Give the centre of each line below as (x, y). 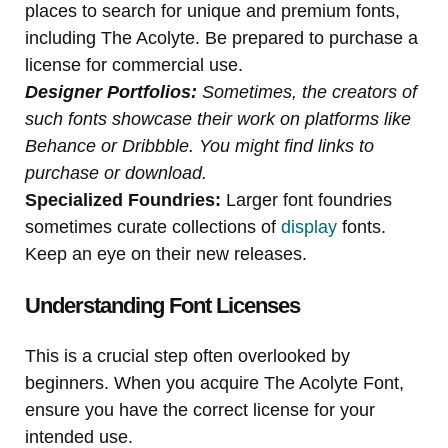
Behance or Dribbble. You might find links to (199, 145)
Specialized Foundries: (123, 199)
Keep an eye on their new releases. (166, 253)
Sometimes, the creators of (307, 91)
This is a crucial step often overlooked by (187, 355)
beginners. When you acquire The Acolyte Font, (214, 382)
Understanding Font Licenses (162, 305)
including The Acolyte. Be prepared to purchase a (221, 37)
